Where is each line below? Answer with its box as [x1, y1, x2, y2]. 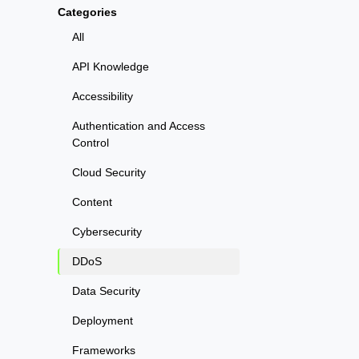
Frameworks [72, 343, 135, 357]
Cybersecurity [72, 224, 142, 238]
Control [72, 135, 109, 149]
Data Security [72, 284, 140, 297]
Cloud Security [72, 165, 146, 179]
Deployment [72, 313, 133, 327]
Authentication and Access [72, 119, 205, 132]
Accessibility [72, 89, 133, 103]
